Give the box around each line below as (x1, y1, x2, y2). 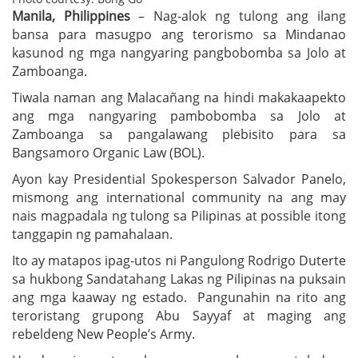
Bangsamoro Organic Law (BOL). (12, 143, 205, 161)
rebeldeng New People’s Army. (12, 324, 195, 343)
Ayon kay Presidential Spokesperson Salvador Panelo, (12, 169, 346, 188)
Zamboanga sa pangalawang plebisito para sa (12, 125, 346, 143)
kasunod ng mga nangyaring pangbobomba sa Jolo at (12, 43, 346, 62)
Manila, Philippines (12, 6, 139, 25)
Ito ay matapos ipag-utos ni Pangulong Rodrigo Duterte (12, 251, 346, 269)
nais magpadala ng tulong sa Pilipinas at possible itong (12, 206, 346, 225)
